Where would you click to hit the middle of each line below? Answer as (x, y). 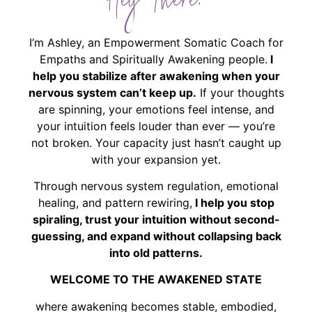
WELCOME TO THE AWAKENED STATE (156, 280)
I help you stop (233, 203)
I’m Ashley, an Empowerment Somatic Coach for (156, 42)
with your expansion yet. (156, 159)
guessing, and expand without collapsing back (156, 236)
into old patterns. (156, 253)
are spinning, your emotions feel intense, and (156, 109)
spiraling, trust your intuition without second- (156, 220)
